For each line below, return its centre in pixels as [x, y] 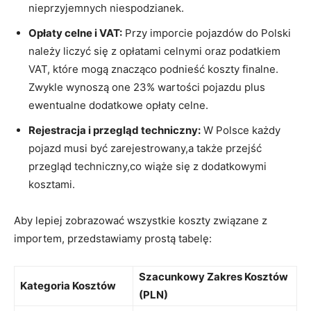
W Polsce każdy [241, 130]
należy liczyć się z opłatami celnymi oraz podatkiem [154, 51]
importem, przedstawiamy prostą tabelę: [113, 238]
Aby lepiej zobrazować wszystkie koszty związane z [141, 220]
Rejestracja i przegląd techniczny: [115, 130]
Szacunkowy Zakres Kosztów [213, 276]
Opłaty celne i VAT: [75, 33]
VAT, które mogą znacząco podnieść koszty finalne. [153, 69]
